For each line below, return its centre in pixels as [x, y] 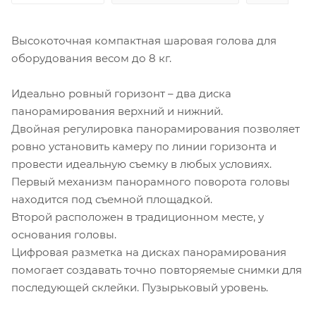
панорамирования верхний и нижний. [117, 111]
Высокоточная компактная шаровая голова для [144, 40]
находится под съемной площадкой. [112, 199]
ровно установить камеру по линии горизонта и [144, 146]
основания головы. [64, 234]
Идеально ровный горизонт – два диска [121, 93]
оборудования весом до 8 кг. [91, 58]
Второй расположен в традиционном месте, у [138, 217]
